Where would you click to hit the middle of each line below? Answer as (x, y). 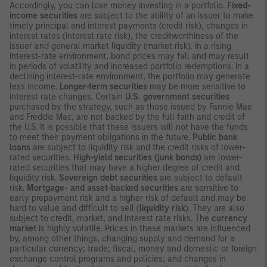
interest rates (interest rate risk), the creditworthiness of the (124, 36)
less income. (35, 86)
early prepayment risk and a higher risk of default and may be (128, 198)
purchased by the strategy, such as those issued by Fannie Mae (131, 107)
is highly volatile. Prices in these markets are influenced (143, 228)
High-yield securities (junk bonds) (137, 157)
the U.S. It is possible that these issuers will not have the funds (129, 127)
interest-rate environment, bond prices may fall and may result (129, 56)
